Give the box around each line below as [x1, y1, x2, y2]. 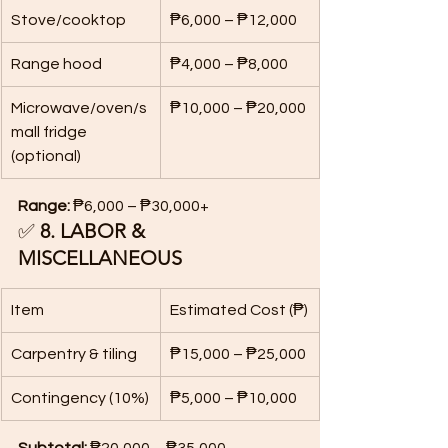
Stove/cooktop [11, 12, 126, 28]
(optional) [11, 148, 81, 164]
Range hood [11, 56, 102, 72]
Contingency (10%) [11, 390, 149, 406]
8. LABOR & [40, 219, 150, 243]
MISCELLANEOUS [18, 246, 182, 270]
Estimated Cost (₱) [170, 302, 308, 318]
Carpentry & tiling [11, 346, 137, 362]
